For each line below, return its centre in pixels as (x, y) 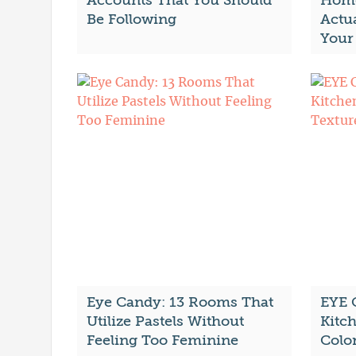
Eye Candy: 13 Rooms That (180, 302)
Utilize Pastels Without (165, 321)
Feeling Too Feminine (163, 341)
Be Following (132, 19)
